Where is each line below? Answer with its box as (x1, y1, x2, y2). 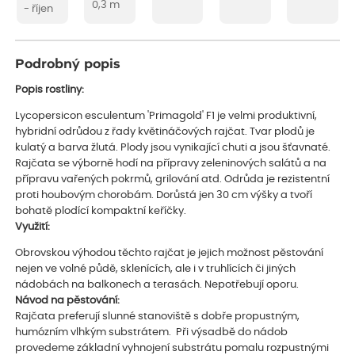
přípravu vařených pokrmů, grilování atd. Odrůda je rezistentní (15, 174, 330, 185)
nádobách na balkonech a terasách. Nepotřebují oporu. (15, 279, 300, 290)
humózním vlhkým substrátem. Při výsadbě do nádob (15, 326, 288, 338)
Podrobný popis (15, 58, 120, 71)
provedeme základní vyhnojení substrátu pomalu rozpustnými (15, 342, 330, 353)
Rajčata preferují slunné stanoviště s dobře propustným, (15, 311, 300, 322)
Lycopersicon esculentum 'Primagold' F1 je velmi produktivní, (15, 110, 318, 121)
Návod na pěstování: (15, 295, 120, 306)
